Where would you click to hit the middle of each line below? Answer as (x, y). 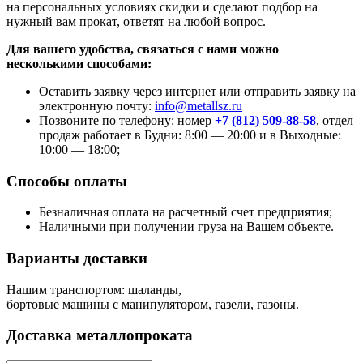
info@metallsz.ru (199, 105)
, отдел (335, 120)
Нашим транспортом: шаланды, (94, 289)
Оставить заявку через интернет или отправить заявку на (197, 91)
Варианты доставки (77, 258)
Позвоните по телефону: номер (127, 120)
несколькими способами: (79, 63)
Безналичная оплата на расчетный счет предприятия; (186, 212)
